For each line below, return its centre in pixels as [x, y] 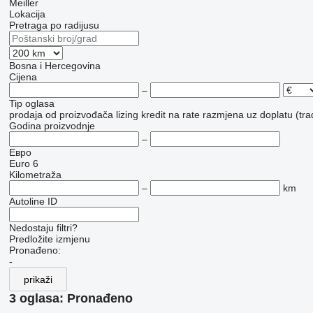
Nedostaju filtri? [43, 228]
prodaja [26, 115]
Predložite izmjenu [49, 239]
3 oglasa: [38, 299]
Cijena [23, 77]
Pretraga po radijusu [54, 26]
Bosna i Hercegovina [54, 66]
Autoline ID [33, 202]
